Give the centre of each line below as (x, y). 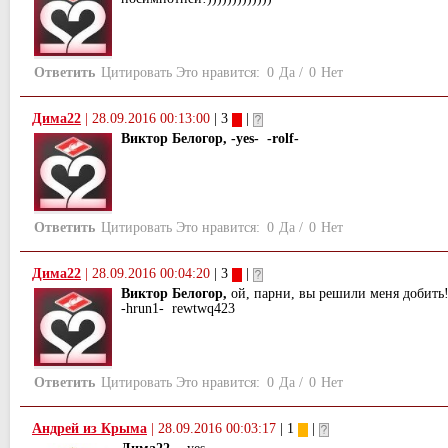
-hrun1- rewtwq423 (178, 308)
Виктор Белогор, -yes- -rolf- (210, 139)
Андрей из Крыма (89, 428)
